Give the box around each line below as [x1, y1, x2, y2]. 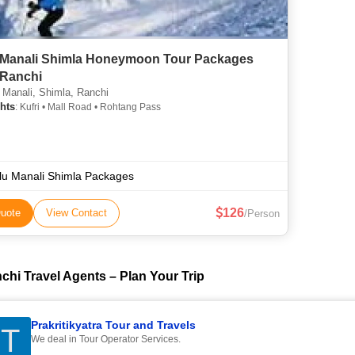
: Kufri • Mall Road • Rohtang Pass [15, 101, 161, 113]
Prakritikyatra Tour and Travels [31, 319, 196, 331]
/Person [244, 208, 280, 219]
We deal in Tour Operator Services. [31, 334, 181, 345]
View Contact [46, 207, 107, 219]
